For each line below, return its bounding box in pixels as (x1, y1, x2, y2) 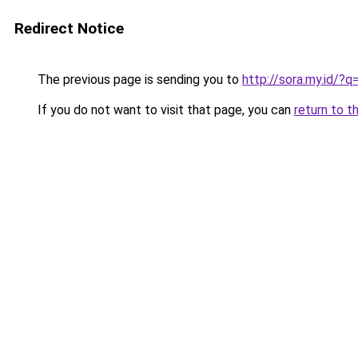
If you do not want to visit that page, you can (34, 102, 294, 117)
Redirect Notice (14, 19, 124, 38)
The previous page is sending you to (34, 72, 242, 87)
